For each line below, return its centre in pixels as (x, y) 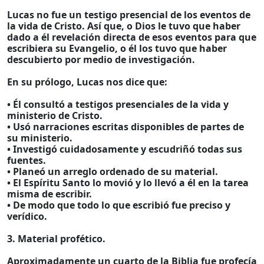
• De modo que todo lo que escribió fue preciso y (119, 205)
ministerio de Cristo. (55, 115)
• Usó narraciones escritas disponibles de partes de (126, 127)
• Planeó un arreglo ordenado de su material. (113, 171)
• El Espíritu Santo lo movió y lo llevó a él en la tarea (128, 183)
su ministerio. (40, 138)
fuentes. (27, 160)
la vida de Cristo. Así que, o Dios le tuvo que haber (124, 26)
